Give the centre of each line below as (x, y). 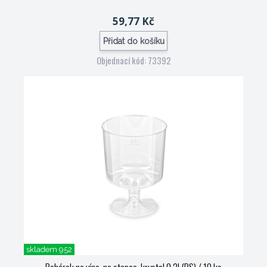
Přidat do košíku (133, 41)
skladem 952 (49, 249)
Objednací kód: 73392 (133, 60)
